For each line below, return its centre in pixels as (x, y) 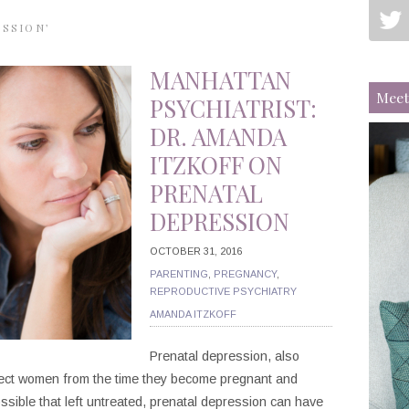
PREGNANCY (245, 273)
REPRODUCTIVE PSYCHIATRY (223, 291)
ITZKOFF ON (216, 164)
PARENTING (179, 273)
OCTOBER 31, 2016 (196, 251)
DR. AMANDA (218, 136)
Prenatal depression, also (225, 356)
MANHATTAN (220, 79)
